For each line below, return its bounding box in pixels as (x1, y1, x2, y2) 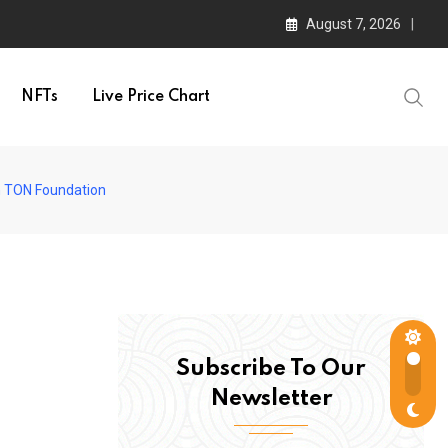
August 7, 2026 (306, 16, 401, 32)
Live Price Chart (92, 89, 210, 105)
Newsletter (210, 388, 332, 410)
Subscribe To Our (176, 358, 366, 380)
